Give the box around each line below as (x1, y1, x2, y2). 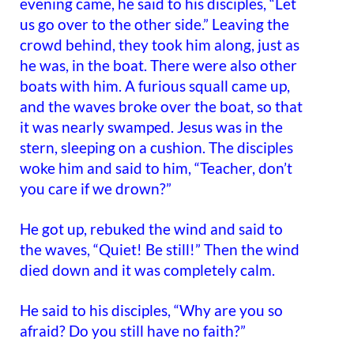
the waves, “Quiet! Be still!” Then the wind (20, 240, 299, 258)
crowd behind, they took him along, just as (20, 36, 299, 54)
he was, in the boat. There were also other (20, 56, 297, 74)
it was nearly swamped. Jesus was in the (20, 118, 283, 136)
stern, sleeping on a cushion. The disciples (20, 138, 293, 156)
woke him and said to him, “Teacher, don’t (20, 159, 292, 177)
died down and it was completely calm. (20, 261, 275, 279)
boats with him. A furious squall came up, (20, 77, 290, 95)
